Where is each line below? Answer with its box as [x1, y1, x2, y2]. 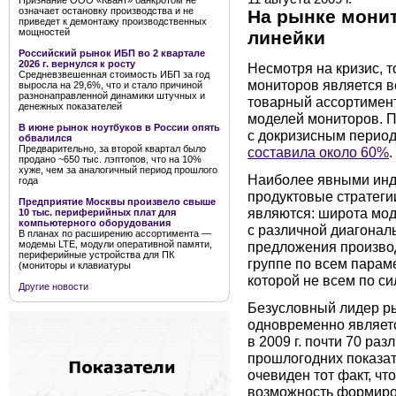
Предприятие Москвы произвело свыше [19, 196, 216, 207]
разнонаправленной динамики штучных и [19, 90, 205, 101]
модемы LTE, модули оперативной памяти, [19, 239, 212, 249]
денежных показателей [19, 101, 122, 111]
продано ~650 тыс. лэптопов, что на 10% [19, 154, 202, 164]
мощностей [19, 27, 70, 37]
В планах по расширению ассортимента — [19, 228, 211, 239]
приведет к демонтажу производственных [19, 16, 207, 27]
